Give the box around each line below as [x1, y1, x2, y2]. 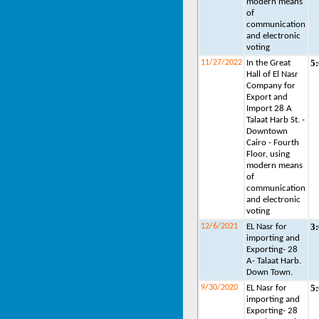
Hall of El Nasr [246, 70, 298, 79]
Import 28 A [246, 104, 292, 113]
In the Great [246, 58, 291, 68]
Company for [246, 81, 296, 90]
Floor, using [246, 150, 290, 159]
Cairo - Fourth [246, 138, 299, 147]
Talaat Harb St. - [246, 115, 305, 125]
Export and [246, 93, 288, 102]
